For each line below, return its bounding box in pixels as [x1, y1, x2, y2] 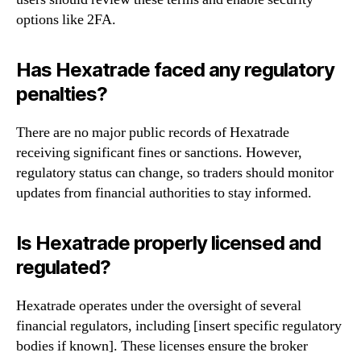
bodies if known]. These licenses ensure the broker [16, 337, 308, 356]
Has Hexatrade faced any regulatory [16, 58, 335, 82]
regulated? [16, 255, 111, 280]
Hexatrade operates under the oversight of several [16, 297, 301, 316]
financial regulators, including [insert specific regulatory [16, 317, 342, 336]
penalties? [16, 82, 108, 106]
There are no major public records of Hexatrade [16, 123, 289, 143]
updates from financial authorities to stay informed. [16, 184, 312, 203]
